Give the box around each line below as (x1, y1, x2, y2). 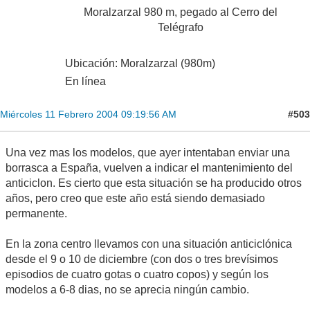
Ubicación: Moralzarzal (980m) (65, 57, 215, 70)
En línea (65, 75, 106, 88)
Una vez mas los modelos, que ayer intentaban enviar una (6, 147, 290, 159)
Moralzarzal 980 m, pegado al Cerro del (84, 6, 277, 19)
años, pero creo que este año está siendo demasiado (6, 192, 265, 205)
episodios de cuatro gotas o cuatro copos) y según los (6, 268, 268, 281)
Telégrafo (158, 21, 203, 34)
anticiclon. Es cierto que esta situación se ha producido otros (6, 177, 302, 190)
